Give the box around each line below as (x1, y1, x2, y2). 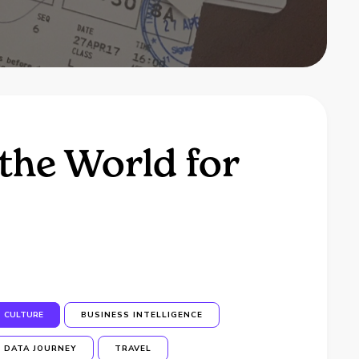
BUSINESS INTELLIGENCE (81, 309, 204, 321)
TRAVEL (115, 343, 152, 354)
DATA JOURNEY (4, 343, 78, 354)
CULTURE (4, 309, 44, 321)
